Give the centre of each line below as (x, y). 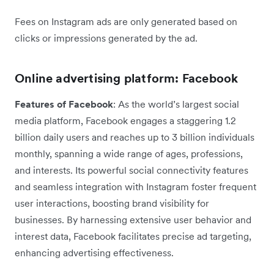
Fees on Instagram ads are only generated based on (126, 22)
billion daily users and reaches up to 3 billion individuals (135, 137)
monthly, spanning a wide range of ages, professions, (129, 154)
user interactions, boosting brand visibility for (112, 203)
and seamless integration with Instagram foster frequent (135, 187)
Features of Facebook (64, 104)
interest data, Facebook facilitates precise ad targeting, (133, 236)
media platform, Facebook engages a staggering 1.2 (125, 121)
